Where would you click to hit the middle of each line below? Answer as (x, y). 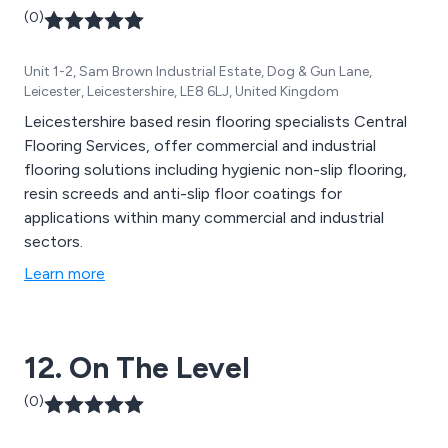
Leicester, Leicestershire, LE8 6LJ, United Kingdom (181, 91)
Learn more (64, 273)
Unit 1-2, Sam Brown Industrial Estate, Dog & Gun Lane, (198, 71)
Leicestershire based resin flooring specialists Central (215, 121)
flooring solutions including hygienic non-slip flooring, (215, 169)
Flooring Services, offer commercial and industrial (200, 145)
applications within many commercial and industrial (204, 217)
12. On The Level (137, 367)
